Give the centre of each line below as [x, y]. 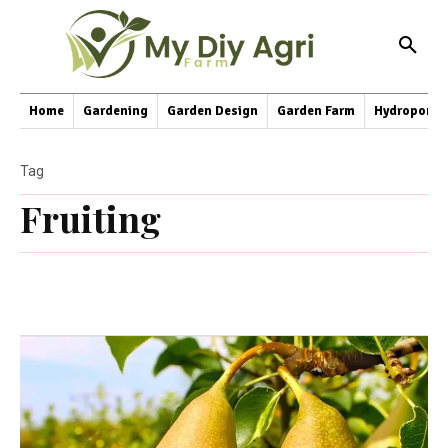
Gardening [115, 110]
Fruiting [90, 217]
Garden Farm [316, 110]
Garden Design [212, 110]
